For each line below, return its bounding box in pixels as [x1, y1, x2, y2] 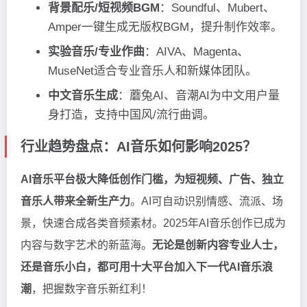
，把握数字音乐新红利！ [32, 283, 152, 295]
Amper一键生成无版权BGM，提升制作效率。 [48, 21, 282, 34]
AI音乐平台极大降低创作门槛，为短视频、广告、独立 [21, 173, 284, 186]
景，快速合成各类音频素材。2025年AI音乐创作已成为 [21, 217, 286, 230]
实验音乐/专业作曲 [48, 45, 145, 59]
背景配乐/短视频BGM [48, 1, 160, 15]
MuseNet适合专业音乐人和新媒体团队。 [48, 64, 257, 78]
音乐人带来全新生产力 [21, 195, 130, 208]
